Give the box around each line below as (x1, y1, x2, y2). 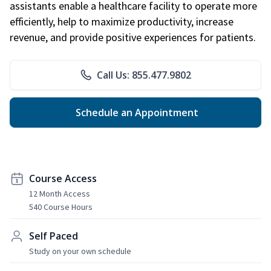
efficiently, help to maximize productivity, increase (10, 14, 233, 28)
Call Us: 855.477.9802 (97, 68, 191, 82)
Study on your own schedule (29, 245, 131, 256)
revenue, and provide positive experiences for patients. (10, 30, 256, 44)
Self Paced (29, 229, 78, 243)
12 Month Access (29, 188, 90, 199)
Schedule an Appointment (73, 105, 198, 119)
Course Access (29, 171, 97, 185)
